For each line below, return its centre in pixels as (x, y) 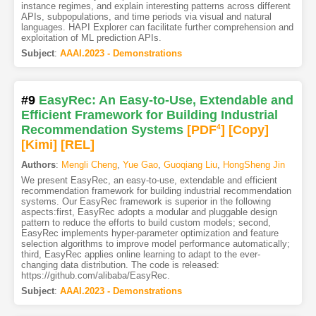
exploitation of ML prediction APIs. (91, 37)
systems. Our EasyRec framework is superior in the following (146, 201)
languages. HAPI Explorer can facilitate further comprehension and (157, 27)
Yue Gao (140, 164)
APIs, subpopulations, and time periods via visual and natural (146, 16)
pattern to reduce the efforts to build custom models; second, (146, 222)
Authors (38, 164)
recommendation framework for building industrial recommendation (156, 190)
